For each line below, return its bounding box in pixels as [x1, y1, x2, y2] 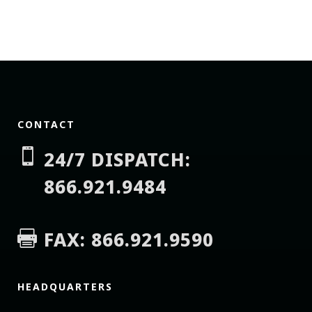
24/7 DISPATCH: [43, 146, 191, 172]
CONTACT [17, 117, 75, 131]
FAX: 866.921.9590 [43, 226, 214, 252]
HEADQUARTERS [17, 279, 113, 293]
